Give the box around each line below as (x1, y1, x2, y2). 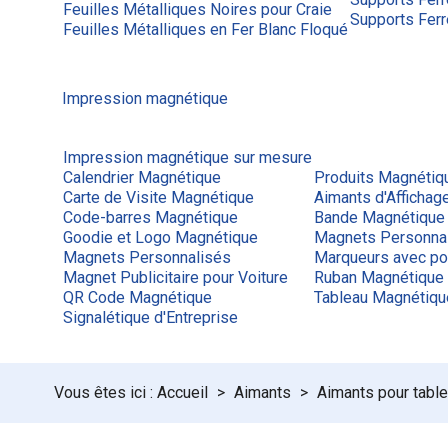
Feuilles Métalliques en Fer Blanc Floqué (63, 20, 348, 39)
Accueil (157, 383, 208, 402)
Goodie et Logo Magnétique (63, 228, 258, 247)
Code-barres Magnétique (63, 208, 238, 227)
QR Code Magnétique (63, 288, 212, 307)
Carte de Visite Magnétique (63, 188, 254, 207)
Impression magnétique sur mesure (63, 148, 312, 167)
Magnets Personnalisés (63, 248, 231, 267)
